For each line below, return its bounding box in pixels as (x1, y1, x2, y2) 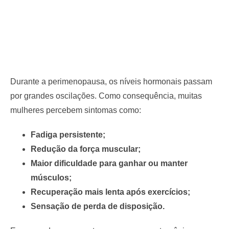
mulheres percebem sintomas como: (10, 105, 141, 114)
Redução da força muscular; (31, 144, 141, 153)
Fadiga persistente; (31, 130, 105, 139)
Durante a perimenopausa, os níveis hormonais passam (10, 77, 212, 86)
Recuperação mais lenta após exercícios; (31, 187, 190, 196)
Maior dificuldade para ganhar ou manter (31, 158, 188, 168)
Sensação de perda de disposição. (31, 201, 165, 211)
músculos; (31, 173, 72, 182)
